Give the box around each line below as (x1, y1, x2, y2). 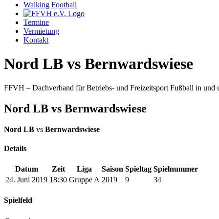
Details (4, 144, 26, 153)
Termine (23, 18, 49, 26)
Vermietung (23, 27, 59, 35)
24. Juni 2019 (5, 175, 47, 184)
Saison (102, 165, 123, 174)
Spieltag (125, 165, 152, 174)
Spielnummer (153, 165, 198, 174)
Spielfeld (4, 196, 32, 205)
